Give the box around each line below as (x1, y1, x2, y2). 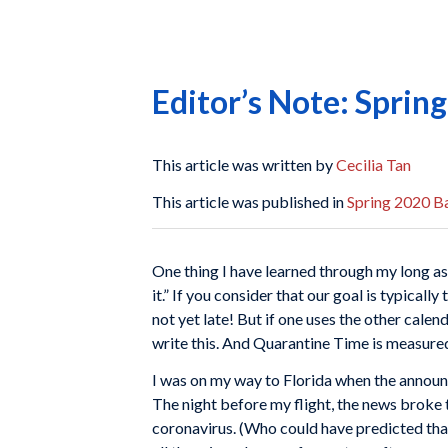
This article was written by (152, 154, 336, 174)
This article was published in (152, 192, 347, 212)
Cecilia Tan (336, 154, 411, 174)
